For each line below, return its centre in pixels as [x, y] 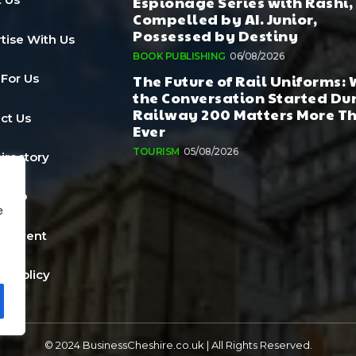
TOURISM [156, 151]
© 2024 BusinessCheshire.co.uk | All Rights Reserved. [178, 345]
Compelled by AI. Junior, [225, 18]
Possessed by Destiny [216, 35]
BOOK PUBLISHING [179, 56]
